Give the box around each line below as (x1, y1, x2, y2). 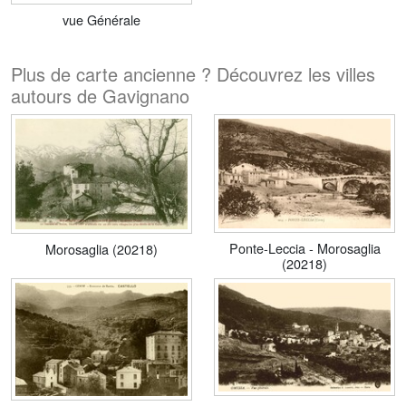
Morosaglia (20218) (45, 239, 158, 259)
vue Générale (63, 9, 140, 29)
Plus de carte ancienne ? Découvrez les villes (11, 60, 375, 87)
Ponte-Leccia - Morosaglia (228, 238, 381, 258)
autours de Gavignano (11, 82, 189, 109)
